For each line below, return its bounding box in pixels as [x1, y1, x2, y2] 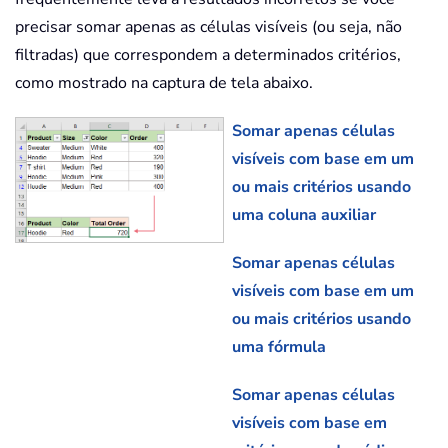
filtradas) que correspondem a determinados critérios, [15, 44, 401, 67]
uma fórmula [232, 336, 327, 359]
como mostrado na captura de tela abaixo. [15, 72, 313, 95]
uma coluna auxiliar [232, 204, 377, 227]
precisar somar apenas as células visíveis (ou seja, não [15, 16, 402, 39]
